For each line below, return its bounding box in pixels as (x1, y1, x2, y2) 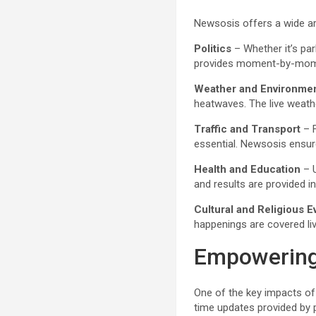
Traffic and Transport (194, 123, 301, 135)
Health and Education (194, 163, 301, 176)
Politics (194, 42, 232, 55)
